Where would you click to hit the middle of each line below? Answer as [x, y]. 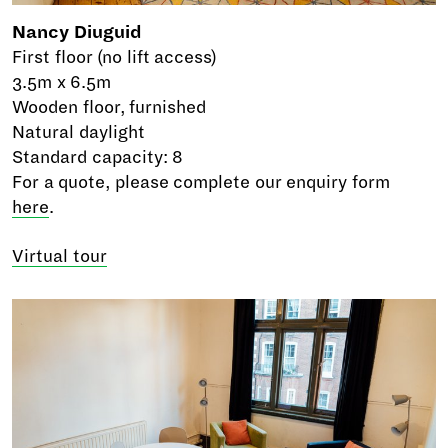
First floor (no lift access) [115, 57]
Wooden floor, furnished [109, 107]
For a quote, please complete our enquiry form [201, 182]
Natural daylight [78, 132]
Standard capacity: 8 [98, 157]
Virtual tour [59, 256]
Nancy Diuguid [76, 32]
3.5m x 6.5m [62, 82]
